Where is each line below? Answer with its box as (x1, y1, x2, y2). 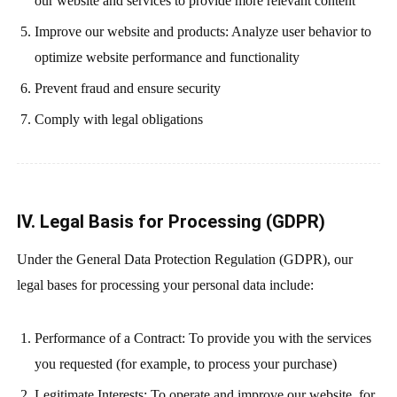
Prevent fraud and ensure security (34, 80, 221, 96)
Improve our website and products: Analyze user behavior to (34, 23, 371, 39)
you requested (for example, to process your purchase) (34, 356, 337, 372)
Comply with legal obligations (34, 111, 203, 127)
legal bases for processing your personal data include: (16, 276, 314, 292)
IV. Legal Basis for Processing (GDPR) (16, 210, 325, 232)
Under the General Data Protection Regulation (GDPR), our (16, 251, 353, 267)
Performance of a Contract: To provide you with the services (34, 331, 371, 346)
